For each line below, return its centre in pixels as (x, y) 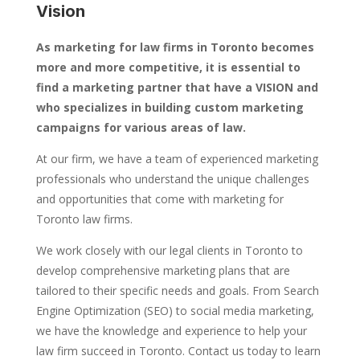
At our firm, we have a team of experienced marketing (177, 159)
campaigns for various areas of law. (141, 128)
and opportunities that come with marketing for (160, 199)
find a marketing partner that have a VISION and (177, 88)
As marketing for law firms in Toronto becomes (175, 47)
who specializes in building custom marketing (170, 108)
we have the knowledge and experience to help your (171, 331)
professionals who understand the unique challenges (172, 179)
